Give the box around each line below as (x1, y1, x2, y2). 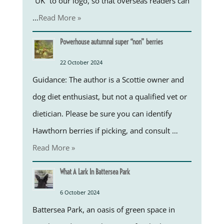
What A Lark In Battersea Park (59, 167, 130, 176)
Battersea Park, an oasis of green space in (32, 204, 175, 214)
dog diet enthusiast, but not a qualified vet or (32, 91, 187, 101)
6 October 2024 (59, 188, 99, 196)
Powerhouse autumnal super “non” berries (59, 37, 163, 46)
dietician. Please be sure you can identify (32, 108, 172, 118)
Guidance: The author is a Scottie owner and (32, 74, 184, 84)
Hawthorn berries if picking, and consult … (32, 125, 178, 135)
